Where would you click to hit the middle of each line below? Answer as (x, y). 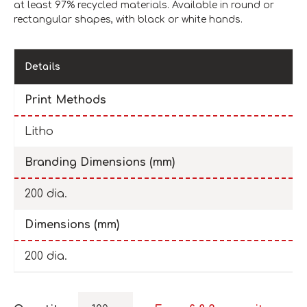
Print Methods (65, 100)
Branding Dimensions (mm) (100, 162)
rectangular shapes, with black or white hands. (128, 19)
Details (42, 66)
